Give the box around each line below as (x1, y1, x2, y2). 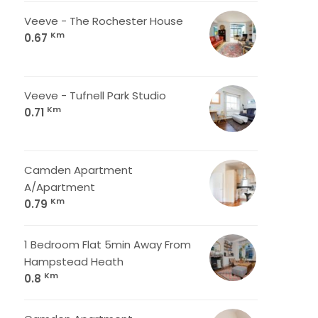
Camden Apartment (24, 163, 133, 177)
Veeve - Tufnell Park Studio (24, 88, 166, 103)
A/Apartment (24, 180, 95, 194)
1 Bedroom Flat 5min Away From (24, 237, 191, 252)
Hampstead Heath (24, 254, 124, 269)
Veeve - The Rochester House (24, 13, 183, 28)
